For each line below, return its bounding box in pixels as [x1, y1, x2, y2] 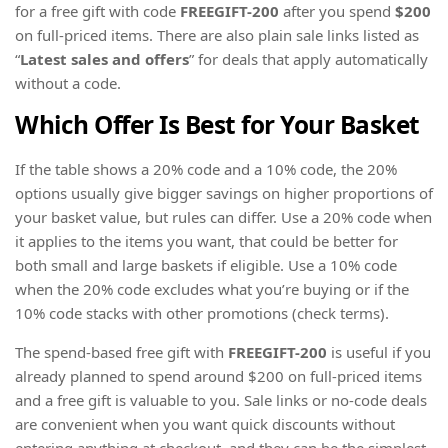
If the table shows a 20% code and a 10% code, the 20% [15, 158, 397, 179]
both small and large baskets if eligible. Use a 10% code [15, 254, 397, 275]
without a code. [15, 72, 121, 93]
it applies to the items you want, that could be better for [15, 230, 398, 251]
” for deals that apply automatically [189, 48, 428, 69]
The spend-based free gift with [15, 341, 228, 362]
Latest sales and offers [20, 48, 189, 69]
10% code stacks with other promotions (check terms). [15, 302, 389, 323]
